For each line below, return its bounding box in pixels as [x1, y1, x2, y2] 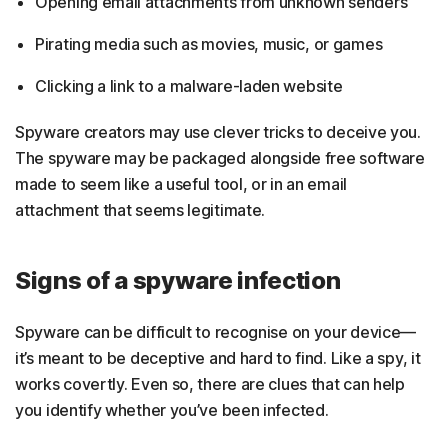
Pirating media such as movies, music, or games [35, 33, 383, 54]
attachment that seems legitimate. [15, 199, 266, 220]
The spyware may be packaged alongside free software [15, 147, 425, 168]
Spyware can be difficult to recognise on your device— [15, 321, 417, 342]
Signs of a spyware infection [15, 265, 341, 295]
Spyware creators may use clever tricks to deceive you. [15, 121, 421, 142]
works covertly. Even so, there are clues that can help [15, 373, 405, 394]
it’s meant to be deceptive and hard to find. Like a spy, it [15, 347, 421, 368]
